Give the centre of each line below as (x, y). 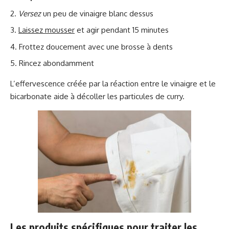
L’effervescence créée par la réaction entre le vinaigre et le (113, 84)
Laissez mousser (47, 30)
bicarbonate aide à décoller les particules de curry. (97, 96)
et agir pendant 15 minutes (122, 30)
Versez (30, 13)
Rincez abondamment (56, 63)
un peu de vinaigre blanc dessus (97, 13)
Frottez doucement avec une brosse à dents (96, 47)
